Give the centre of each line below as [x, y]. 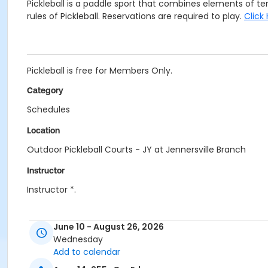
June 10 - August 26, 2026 [109, 227]
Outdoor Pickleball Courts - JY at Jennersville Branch [136, 150]
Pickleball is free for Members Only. [100, 71]
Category [45, 90]
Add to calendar [87, 252]
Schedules [48, 109]
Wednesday [78, 240]
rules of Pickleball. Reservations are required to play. [135, 16]
